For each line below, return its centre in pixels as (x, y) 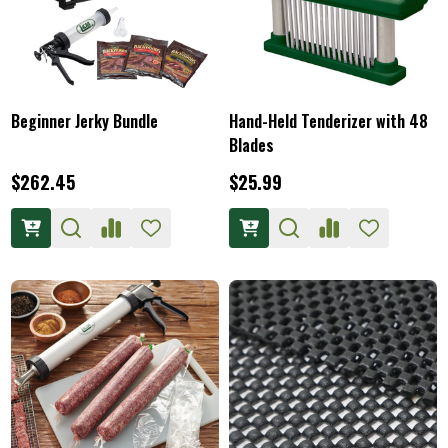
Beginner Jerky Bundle (84, 121)
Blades (251, 145)
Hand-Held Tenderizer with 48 (328, 121)
